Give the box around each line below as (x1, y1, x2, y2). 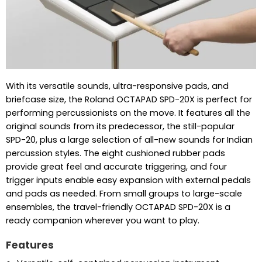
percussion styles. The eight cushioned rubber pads (5, 147, 225, 160)
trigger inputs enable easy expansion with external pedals (5, 174, 251, 187)
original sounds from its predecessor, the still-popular (5, 120, 235, 133)
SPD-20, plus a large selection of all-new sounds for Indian (5, 134, 253, 146)
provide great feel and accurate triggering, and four (5, 161, 227, 173)
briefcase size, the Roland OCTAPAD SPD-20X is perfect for (5, 94, 252, 106)
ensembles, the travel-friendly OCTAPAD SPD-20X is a (5, 201, 230, 213)
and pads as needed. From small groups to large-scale (5, 188, 242, 200)
